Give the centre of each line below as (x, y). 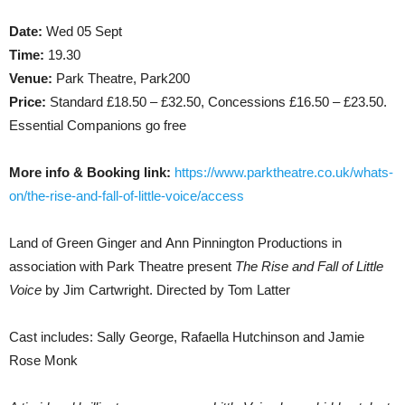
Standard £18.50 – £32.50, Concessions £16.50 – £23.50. (218, 102)
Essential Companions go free (98, 125)
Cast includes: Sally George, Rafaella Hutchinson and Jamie (187, 337)
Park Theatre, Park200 (123, 78)
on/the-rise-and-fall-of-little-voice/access (127, 196)
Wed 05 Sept (84, 31)
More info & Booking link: (92, 172)
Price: (29, 102)
